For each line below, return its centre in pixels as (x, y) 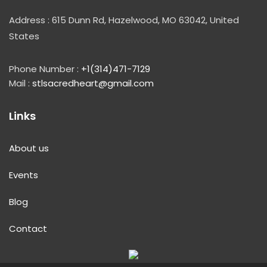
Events (24, 175)
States (24, 36)
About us (29, 148)
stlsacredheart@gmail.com (93, 83)
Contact (28, 229)
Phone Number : (45, 69)
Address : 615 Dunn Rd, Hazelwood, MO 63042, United (124, 20)
